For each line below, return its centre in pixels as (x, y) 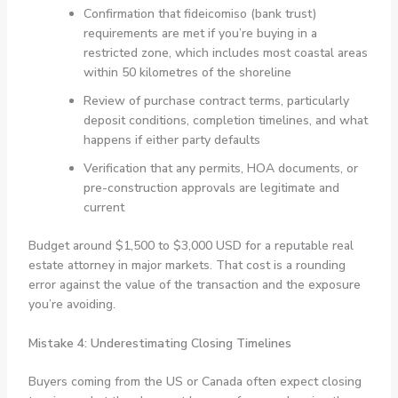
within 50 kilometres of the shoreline (187, 72)
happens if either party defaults (171, 139)
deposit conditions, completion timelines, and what (225, 120)
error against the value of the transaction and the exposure (194, 284)
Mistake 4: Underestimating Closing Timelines (159, 344)
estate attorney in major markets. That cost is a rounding (187, 265)
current (103, 207)
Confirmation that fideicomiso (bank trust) (199, 13)
